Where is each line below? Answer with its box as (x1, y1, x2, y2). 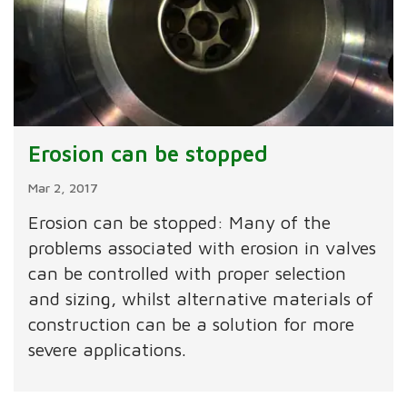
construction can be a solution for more (28, 313, 355, 335)
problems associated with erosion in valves (28, 237, 377, 259)
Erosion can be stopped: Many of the (28, 212, 332, 233)
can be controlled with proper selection (28, 263, 347, 284)
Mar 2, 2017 (28, 180, 99, 196)
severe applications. (28, 339, 187, 361)
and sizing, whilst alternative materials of (28, 288, 374, 310)
